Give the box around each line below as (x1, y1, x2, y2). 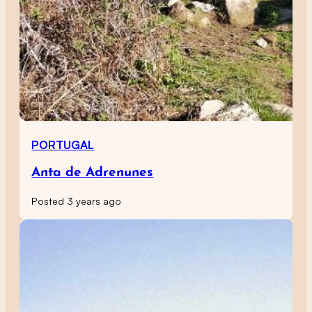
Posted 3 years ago (31, 194, 122, 207)
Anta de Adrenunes (31, 166, 154, 180)
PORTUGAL (31, 137, 95, 152)
